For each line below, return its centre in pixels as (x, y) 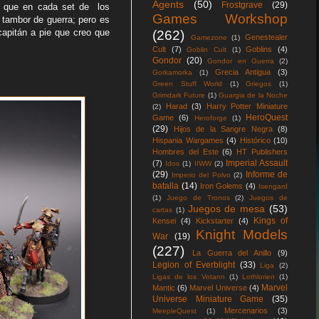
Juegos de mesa (226, 209)
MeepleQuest (174, 311)
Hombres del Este (185, 152)
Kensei (164, 221)
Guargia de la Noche (253, 95)
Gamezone (209, 37)
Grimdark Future (179, 95)
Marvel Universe (218, 288)
